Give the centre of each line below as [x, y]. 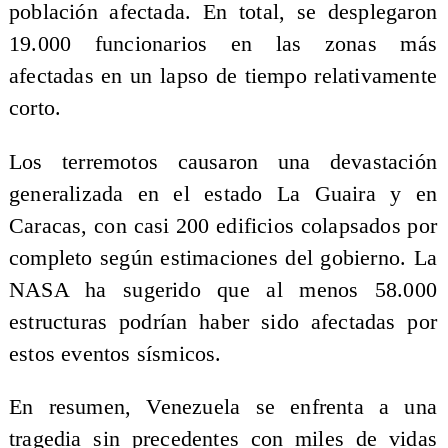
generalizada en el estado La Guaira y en [223, 193]
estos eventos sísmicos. [115, 353]
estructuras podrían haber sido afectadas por [223, 321]
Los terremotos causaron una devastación [223, 161]
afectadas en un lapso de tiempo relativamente [223, 76]
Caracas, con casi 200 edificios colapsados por [223, 225]
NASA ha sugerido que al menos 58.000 [223, 289]
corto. [35, 108]
